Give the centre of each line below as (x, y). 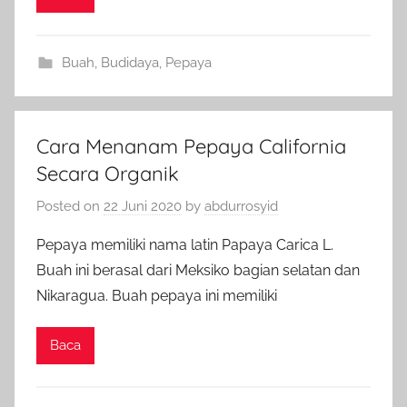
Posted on (70, 206)
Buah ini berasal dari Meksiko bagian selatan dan (198, 270)
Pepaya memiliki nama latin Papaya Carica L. (185, 244)
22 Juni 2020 (143, 206)
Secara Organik (108, 174)
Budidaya (129, 63)
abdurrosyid (241, 206)
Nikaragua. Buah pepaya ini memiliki (157, 295)
